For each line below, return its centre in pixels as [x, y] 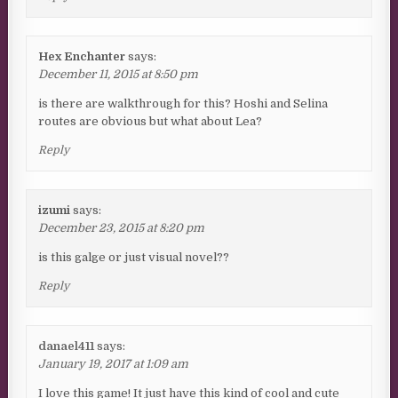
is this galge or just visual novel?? [134, 258]
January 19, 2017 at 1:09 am [114, 364]
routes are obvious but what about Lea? [151, 122]
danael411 [67, 346]
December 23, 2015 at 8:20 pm [122, 228]
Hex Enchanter [82, 57]
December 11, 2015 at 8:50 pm [119, 75]
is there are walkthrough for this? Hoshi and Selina [183, 104]
